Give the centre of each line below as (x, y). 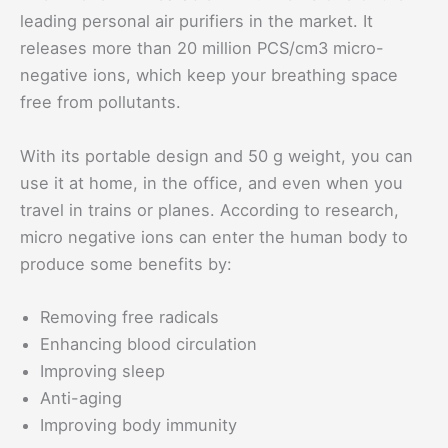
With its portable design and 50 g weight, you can (216, 155)
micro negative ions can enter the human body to (214, 236)
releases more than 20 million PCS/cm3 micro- (202, 48)
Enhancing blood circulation (148, 343)
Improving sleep (102, 370)
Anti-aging (81, 397)
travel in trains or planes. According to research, (209, 209)
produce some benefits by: (126, 263)
